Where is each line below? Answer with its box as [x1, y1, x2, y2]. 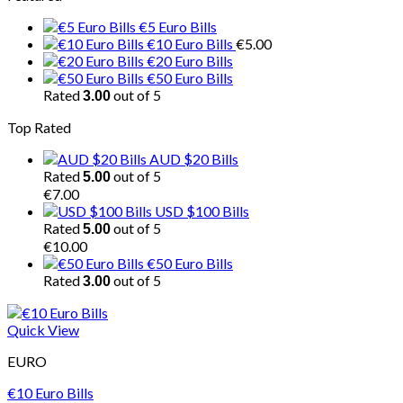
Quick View [7, 321, 79, 338]
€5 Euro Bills [139, 18, 217, 35]
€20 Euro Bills [147, 52, 233, 69]
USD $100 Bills [155, 202, 249, 219]
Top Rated [7, 119, 71, 136]
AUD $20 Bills [149, 150, 238, 167]
